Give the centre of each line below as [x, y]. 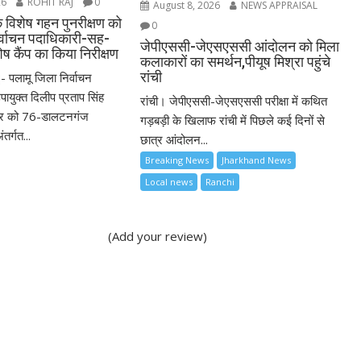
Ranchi [220, 181]
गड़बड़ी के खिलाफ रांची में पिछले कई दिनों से [233, 120]
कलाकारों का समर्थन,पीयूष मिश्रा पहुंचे [236, 61]
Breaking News [177, 160]
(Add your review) [158, 236]
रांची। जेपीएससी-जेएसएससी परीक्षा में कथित [234, 100]
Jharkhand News [257, 160]
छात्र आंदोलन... [174, 139]
